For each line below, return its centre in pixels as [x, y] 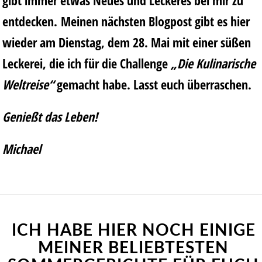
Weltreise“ [28, 85]
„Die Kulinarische [213, 63]
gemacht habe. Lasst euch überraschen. [153, 85]
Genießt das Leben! [50, 116]
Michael [22, 148]
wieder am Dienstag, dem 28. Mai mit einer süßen [127, 42]
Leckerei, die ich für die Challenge [87, 63]
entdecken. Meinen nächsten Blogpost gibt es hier [126, 21]
